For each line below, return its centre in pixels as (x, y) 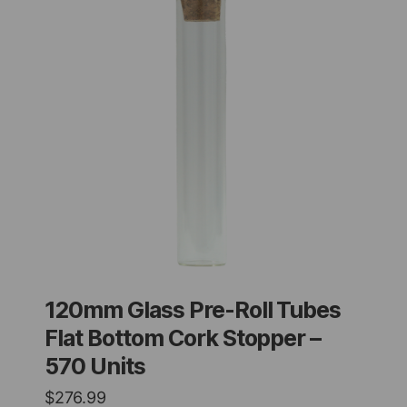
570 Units (95, 367)
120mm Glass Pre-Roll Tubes (193, 310)
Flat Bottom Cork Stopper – (183, 338)
